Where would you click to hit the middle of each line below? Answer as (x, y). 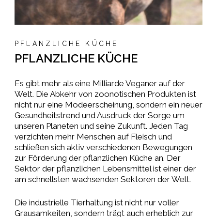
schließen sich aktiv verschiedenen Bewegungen (103, 147)
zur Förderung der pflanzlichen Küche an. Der (98, 158)
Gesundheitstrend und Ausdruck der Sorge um (100, 115)
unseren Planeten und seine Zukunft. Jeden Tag (101, 126)
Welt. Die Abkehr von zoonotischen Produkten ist (105, 94)
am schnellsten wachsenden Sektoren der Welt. (103, 179)
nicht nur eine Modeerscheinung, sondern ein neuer (108, 104)
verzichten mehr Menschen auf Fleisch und (93, 136)
